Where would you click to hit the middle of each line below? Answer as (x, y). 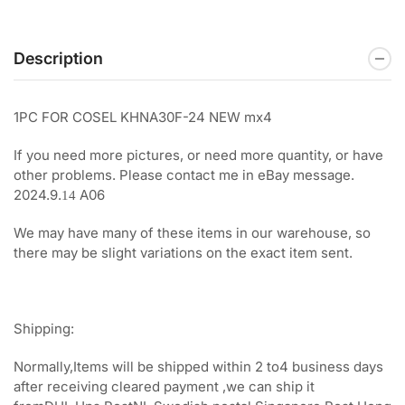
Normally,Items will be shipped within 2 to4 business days (198, 366)
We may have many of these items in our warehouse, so (192, 232)
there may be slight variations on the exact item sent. (183, 252)
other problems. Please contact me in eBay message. (184, 174)
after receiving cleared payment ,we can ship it (164, 386)
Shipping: (44, 328)
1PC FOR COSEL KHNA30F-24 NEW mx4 (145, 117)
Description (58, 59)
